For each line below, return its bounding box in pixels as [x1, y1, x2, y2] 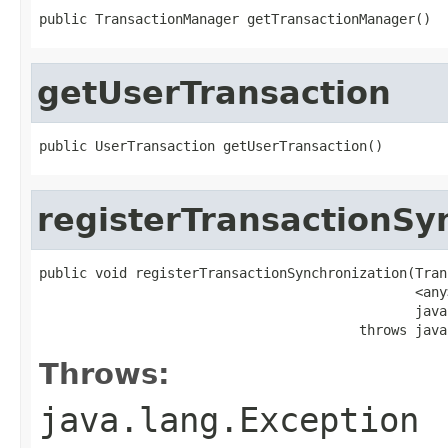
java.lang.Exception [39, 399, 419, 440]
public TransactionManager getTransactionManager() [39, 10, 431, 27]
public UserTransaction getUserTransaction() [39, 137, 383, 154]
